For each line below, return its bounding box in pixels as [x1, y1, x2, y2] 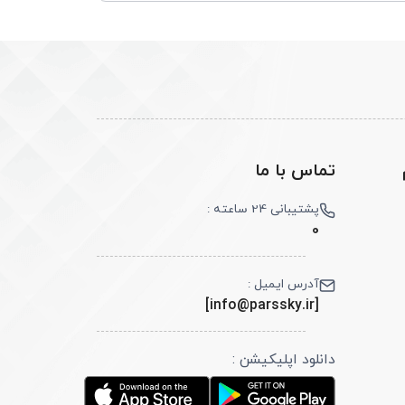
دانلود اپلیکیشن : [232, 350, 336, 371]
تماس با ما [255, 159, 336, 184]
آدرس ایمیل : [248, 275, 320, 293]
